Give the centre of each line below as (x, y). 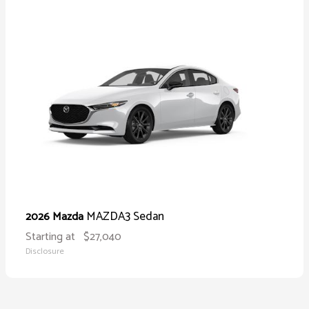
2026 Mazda (56, 217)
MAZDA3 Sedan (125, 216)
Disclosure (45, 251)
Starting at (50, 237)
